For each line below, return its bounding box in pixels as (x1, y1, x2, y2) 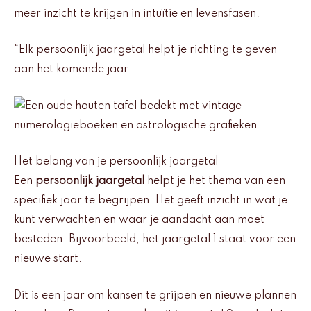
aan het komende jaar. (14, 64, 131, 76)
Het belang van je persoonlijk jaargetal (14, 156, 218, 168)
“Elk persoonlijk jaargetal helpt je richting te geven (14, 44, 277, 56)
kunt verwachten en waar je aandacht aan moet (14, 215, 264, 226)
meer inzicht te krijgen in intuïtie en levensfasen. (14, 8, 260, 19)
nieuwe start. (14, 253, 82, 265)
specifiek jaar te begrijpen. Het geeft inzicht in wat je (14, 195, 287, 207)
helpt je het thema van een (144, 176, 285, 187)
